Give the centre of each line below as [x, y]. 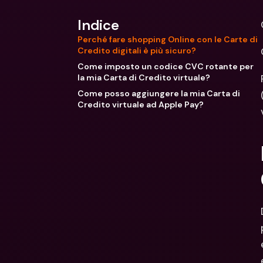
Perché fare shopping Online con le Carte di [168, 39]
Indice [98, 25]
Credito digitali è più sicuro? [137, 50]
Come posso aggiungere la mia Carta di [159, 93]
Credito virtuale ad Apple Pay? [141, 104]
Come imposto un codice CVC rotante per [166, 66]
